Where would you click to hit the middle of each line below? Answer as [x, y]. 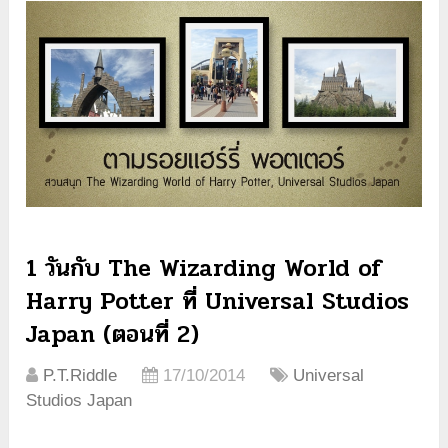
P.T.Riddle [80, 375]
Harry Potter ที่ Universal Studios [218, 301]
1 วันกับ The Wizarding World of [204, 268]
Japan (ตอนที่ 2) [113, 334]
